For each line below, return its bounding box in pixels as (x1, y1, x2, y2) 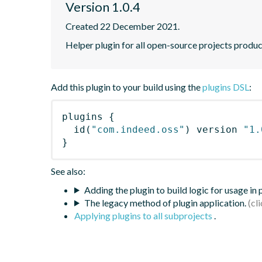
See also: (51, 165, 85, 177)
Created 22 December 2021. (65, 20, 180, 32)
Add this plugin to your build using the (51, 81, 202, 92)
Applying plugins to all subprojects (74, 209, 214, 221)
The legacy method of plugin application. (84, 196, 246, 208)
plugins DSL (202, 81, 249, 92)
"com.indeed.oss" (91, 123, 185, 135)
